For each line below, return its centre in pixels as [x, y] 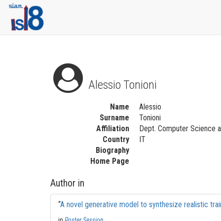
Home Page [110, 161]
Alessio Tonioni [121, 85]
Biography [112, 150]
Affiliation [113, 129]
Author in [67, 183]
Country [116, 139]
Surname [114, 118]
